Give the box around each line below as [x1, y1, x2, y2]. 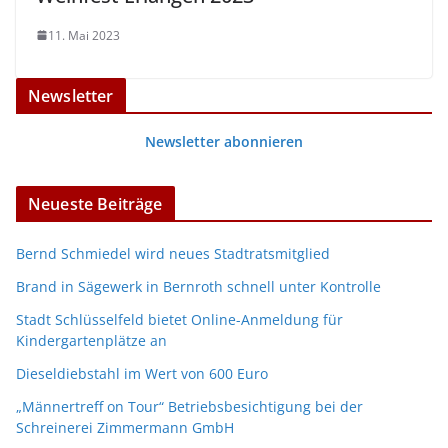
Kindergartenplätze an [16, 330, 167, 350]
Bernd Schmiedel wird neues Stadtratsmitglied [16, 243, 330, 263]
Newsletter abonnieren [145, 131, 303, 151]
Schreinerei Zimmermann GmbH [16, 417, 234, 437]
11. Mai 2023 [48, 26, 120, 44]
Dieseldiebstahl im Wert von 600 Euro [16, 363, 268, 383]
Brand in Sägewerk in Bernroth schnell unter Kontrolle [16, 276, 381, 296]
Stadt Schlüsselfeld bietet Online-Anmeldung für [16, 309, 343, 329]
